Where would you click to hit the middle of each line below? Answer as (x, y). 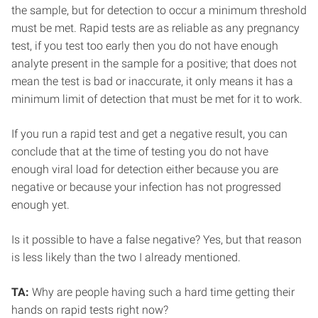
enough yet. (40, 204)
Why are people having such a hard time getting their (162, 292)
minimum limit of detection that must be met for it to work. (157, 99)
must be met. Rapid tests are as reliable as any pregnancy (155, 28)
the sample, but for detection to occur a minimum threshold (159, 10)
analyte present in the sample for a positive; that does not (154, 63)
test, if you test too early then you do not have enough (145, 45)
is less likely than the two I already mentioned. (126, 257)
